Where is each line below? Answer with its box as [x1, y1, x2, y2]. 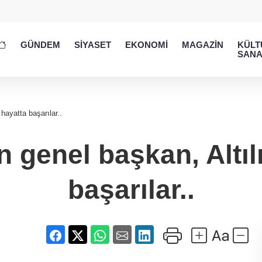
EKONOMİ [125, 40, 168, 50]
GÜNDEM [20, 40, 60, 50]
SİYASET [74, 40, 111, 50]
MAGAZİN [182, 40, 223, 50]
